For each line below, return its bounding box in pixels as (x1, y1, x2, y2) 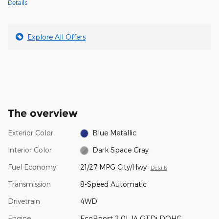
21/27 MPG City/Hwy (80, 162, 147, 171)
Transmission (8, 179, 51, 188)
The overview (8, 107, 78, 119)
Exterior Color (8, 128, 53, 137)
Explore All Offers (27, 32, 86, 41)
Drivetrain (8, 197, 40, 205)
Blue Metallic (92, 128, 137, 137)
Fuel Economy (8, 162, 56, 171)
